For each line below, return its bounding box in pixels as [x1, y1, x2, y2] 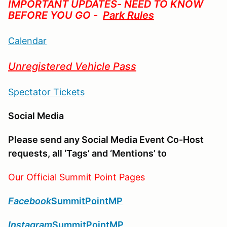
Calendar [8, 35, 47, 46]
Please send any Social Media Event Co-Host [8, 134, 204, 145]
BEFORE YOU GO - [8, 9, 103, 21]
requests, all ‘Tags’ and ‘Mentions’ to [8, 147, 167, 159]
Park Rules [103, 9, 154, 21]
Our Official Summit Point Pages [8, 171, 145, 182]
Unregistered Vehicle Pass [8, 60, 136, 72]
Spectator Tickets [8, 86, 85, 97]
